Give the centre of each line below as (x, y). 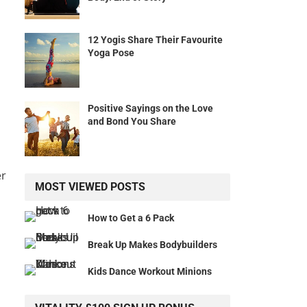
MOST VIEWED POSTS (90, 187)
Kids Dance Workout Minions (150, 272)
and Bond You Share (132, 122)
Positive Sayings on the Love (150, 109)
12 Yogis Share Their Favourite (155, 40)
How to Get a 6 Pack (131, 218)
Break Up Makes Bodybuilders (152, 245)
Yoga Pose (111, 53)
